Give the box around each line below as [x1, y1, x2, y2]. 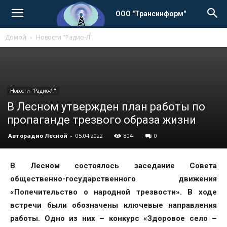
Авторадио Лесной [8, 132, 67, 139]
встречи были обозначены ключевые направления [10, 201, 217, 210]
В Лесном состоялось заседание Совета [10, 161, 217, 170]
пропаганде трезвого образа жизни [7, 113, 196, 126]
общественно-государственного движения [10, 174, 217, 183]
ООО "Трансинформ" [115, 9, 186, 18]
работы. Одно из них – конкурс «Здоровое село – [10, 214, 217, 223]
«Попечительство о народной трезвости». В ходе [10, 187, 217, 197]
